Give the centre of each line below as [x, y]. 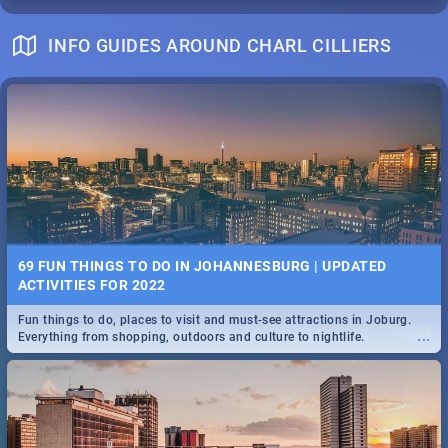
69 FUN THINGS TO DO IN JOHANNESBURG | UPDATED [202, 265]
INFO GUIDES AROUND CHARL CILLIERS [220, 45]
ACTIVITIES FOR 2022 [91, 284]
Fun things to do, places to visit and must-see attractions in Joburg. [214, 320]
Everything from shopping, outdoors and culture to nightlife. [191, 337]
